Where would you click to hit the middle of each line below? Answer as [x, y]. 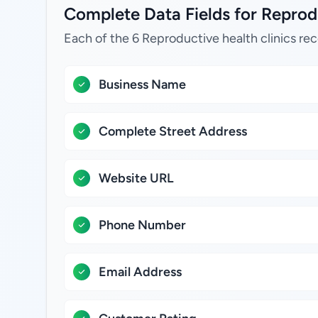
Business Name [142, 84]
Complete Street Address [173, 131]
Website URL [136, 178]
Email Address [140, 272]
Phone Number [142, 225]
